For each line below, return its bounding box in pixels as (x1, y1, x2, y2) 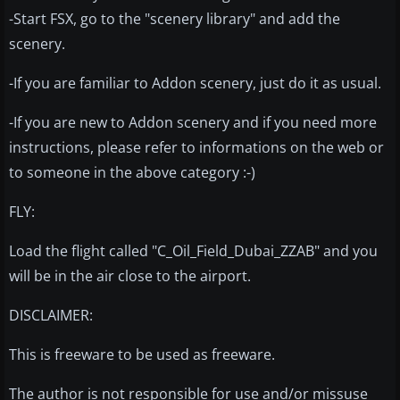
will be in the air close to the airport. (9, 266, 251, 287)
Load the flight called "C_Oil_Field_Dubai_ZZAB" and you (9, 241, 378, 262)
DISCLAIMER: (9, 305, 93, 326)
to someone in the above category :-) (9, 162, 255, 183)
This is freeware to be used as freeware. (9, 345, 275, 365)
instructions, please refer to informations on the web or (9, 137, 384, 158)
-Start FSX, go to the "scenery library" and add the (9, 9, 340, 29)
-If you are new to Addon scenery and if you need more (9, 112, 377, 133)
